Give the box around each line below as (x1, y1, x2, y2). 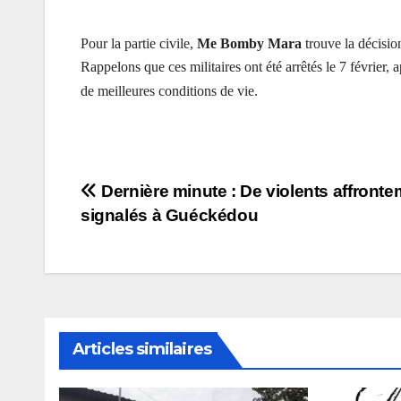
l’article (80, 253, 175, 289)
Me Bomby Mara (197, 36, 305, 52)
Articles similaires (73, 339, 211, 360)
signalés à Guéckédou (81, 206, 259, 226)
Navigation (80, 180, 228, 216)
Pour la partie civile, (81, 36, 197, 52)
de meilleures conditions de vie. (81, 83, 258, 99)
